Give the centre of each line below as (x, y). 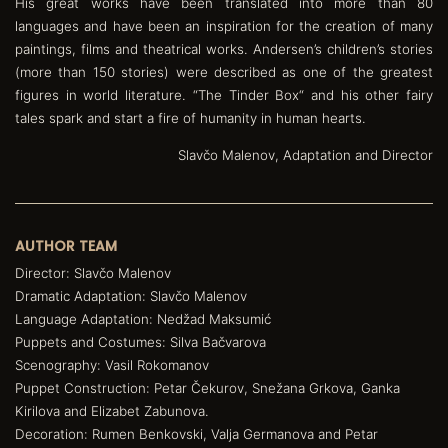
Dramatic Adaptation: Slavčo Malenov (131, 295)
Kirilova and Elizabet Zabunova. (112, 410)
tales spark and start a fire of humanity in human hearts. (190, 117)
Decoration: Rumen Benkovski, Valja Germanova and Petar (196, 433)
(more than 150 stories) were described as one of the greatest (224, 71)
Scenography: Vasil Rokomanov (112, 364)
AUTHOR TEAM (66, 245)
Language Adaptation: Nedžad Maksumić (143, 318)
